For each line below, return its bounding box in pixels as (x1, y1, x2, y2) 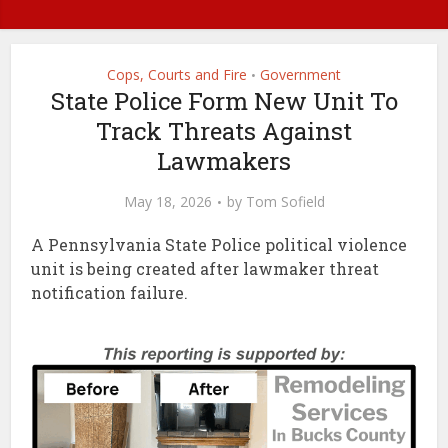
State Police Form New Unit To (50, 84, 398, 117)
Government (260, 64, 341, 84)
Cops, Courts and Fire (107, 64, 247, 84)
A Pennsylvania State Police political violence (31, 233, 408, 255)
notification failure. (31, 281, 189, 303)
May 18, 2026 (123, 191, 212, 211)
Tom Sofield (245, 191, 325, 211)
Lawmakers (157, 144, 291, 177)
